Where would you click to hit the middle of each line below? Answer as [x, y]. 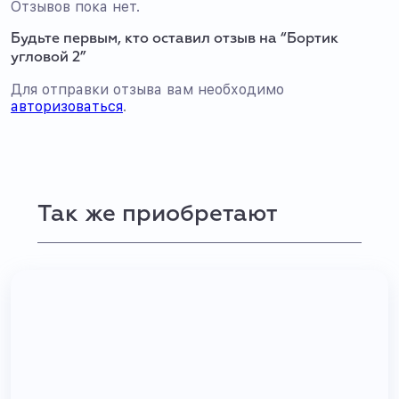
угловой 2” [49, 58]
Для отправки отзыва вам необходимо [147, 90]
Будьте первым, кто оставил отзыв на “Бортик [175, 39]
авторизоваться [67, 106]
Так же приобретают [157, 215]
